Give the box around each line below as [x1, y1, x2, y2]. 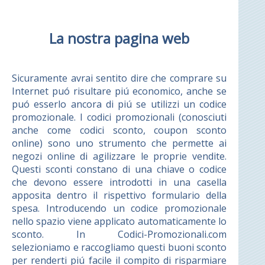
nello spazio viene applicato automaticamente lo [12, 214, 227, 228]
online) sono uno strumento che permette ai [12, 136, 227, 150]
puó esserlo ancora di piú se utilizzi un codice [12, 97, 227, 111]
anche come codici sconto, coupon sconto [12, 123, 227, 137]
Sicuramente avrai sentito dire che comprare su [12, 71, 227, 85]
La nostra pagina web [49, 28, 190, 48]
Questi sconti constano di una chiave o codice [12, 162, 227, 176]
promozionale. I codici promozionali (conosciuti [12, 110, 227, 124]
